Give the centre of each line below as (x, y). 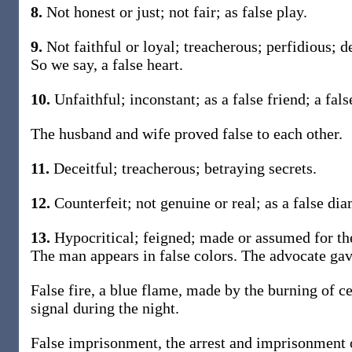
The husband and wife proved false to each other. (187, 134)
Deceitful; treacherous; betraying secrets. (183, 168)
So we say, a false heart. (107, 64)
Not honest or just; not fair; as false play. (175, 12)
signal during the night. (105, 308)
